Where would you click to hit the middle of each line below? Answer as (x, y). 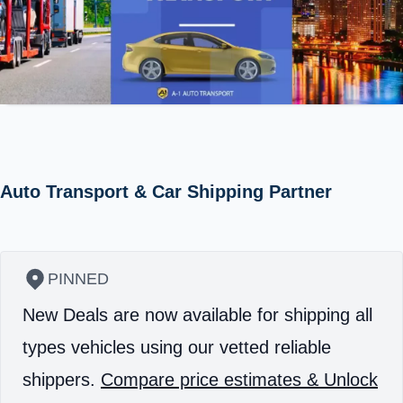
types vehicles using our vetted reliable (177, 347)
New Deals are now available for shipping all (197, 314)
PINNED (78, 278)
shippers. (62, 379)
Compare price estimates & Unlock (239, 379)
